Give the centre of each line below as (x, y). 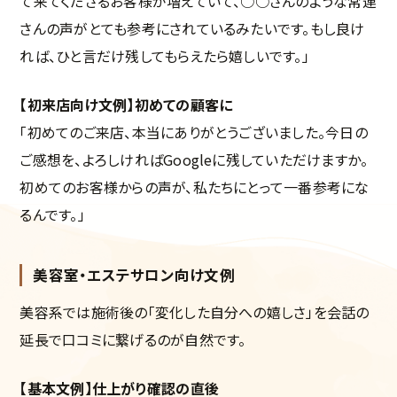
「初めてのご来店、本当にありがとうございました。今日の (194, 132)
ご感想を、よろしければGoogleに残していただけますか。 (194, 159)
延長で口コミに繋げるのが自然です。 (133, 339)
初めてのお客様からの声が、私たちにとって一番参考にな (195, 187)
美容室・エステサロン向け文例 (134, 274)
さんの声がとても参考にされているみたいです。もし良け (192, 28)
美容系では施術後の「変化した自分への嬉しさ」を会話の (195, 311)
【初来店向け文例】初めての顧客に (126, 104)
